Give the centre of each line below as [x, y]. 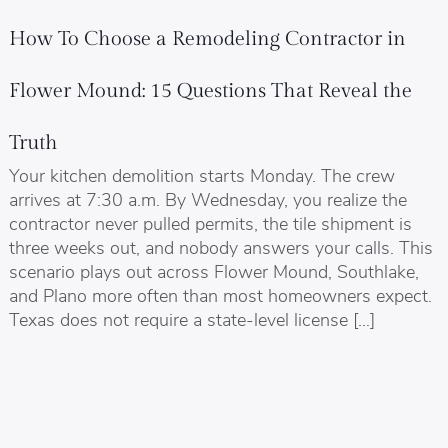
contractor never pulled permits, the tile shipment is [210, 222]
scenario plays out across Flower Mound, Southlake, [213, 270]
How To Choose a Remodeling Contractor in [207, 38]
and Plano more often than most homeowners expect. [220, 294]
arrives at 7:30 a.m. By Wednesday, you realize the [207, 198]
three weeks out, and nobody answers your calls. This [220, 246]
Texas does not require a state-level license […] [191, 318]
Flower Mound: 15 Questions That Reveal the [210, 90]
